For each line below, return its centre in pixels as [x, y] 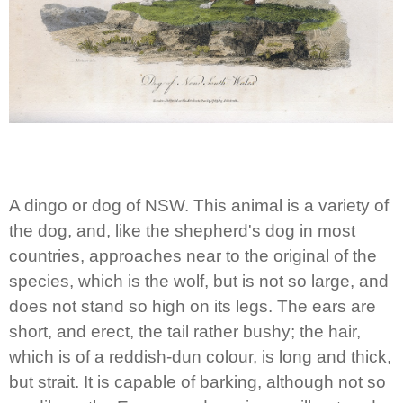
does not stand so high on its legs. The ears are [193, 307]
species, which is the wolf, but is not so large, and [199, 282]
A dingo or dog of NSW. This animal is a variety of [199, 206]
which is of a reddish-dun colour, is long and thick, [200, 357]
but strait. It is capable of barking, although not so [197, 382]
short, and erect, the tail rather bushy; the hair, [185, 332]
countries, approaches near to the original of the [193, 256]
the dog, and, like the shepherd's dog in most [182, 231]
